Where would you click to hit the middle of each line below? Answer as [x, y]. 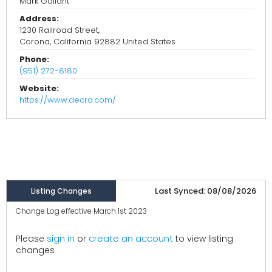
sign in [61, 239]
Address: [39, 19]
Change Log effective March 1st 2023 [81, 211]
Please [31, 239]
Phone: [34, 59]
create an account [131, 239]
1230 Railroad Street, [59, 30]
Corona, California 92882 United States [97, 42]
